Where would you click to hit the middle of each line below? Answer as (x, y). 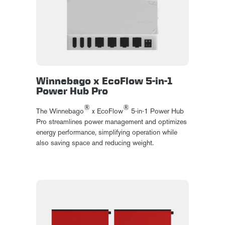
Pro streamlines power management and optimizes (112, 122)
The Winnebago (60, 111)
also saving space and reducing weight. (96, 143)
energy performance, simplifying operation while (107, 132)
